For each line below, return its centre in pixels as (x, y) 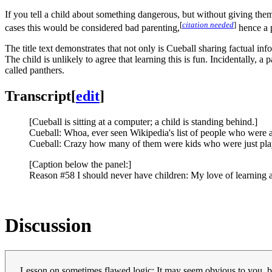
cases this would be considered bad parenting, (92, 28)
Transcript (38, 96)
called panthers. (35, 70)
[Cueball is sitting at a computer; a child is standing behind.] (143, 121)
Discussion (48, 226)
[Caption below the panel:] (80, 164)
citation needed (208, 24)
